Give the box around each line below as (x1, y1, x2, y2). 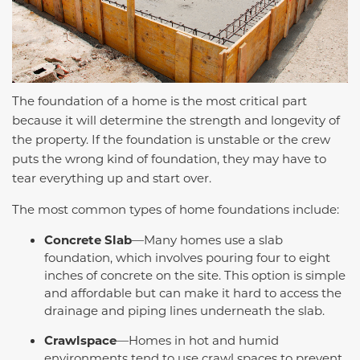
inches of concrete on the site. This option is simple (44, 267, 346, 284)
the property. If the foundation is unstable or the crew (12, 131, 330, 148)
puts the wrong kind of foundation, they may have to (12, 150, 326, 167)
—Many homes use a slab (132, 231, 283, 248)
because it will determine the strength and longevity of (12, 112, 340, 129)
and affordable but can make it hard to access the (44, 284, 342, 301)
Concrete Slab (44, 231, 132, 248)
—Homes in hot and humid (117, 332, 279, 349)
